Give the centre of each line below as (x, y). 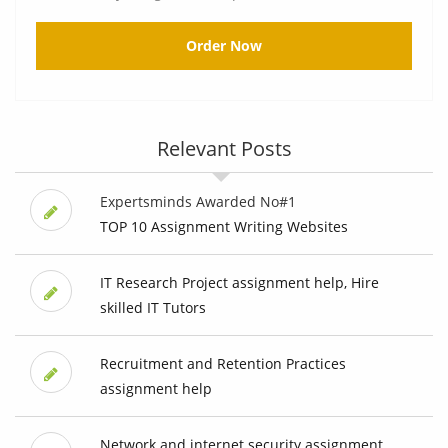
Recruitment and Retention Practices (222, 364)
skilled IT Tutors (152, 308)
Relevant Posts (224, 149)
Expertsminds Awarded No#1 (197, 202)
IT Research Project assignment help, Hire (239, 283)
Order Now (224, 46)
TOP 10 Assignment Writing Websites (223, 227)
